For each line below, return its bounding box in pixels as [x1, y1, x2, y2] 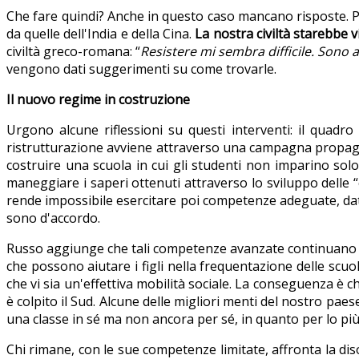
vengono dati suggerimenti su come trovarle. [6, 60, 276, 79]
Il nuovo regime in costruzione [6, 91, 190, 109]
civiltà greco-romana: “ [6, 42, 140, 61]
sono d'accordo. [6, 209, 100, 228]
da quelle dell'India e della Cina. [6, 25, 196, 43]
